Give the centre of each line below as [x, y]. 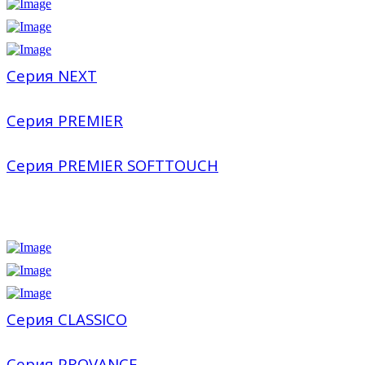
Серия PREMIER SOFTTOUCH [112, 165]
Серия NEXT [52, 75]
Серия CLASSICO [67, 319]
